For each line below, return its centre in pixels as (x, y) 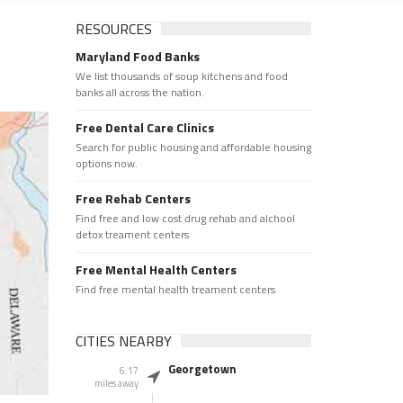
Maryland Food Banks (137, 56)
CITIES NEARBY (123, 341)
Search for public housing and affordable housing (193, 147)
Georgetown (202, 369)
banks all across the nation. (139, 92)
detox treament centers (132, 234)
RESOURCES (113, 29)
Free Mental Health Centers (156, 269)
